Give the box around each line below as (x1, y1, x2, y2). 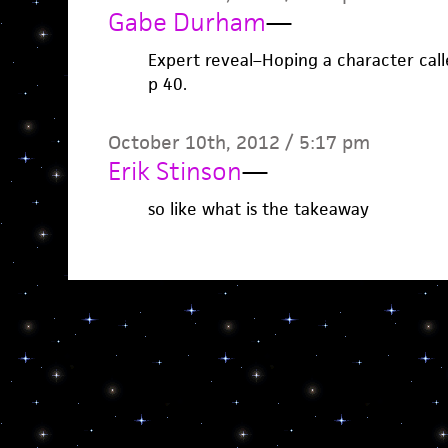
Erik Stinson (107, 155, 242, 187)
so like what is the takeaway (147, 198, 369, 220)
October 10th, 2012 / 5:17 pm (107, 130, 370, 155)
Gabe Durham (107, 6, 266, 38)
